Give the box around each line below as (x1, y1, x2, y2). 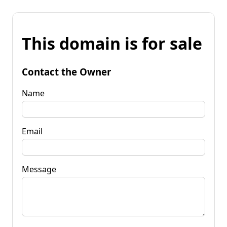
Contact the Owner (22, 65, 111, 78)
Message (22, 163, 56, 175)
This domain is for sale (22, 32, 202, 55)
